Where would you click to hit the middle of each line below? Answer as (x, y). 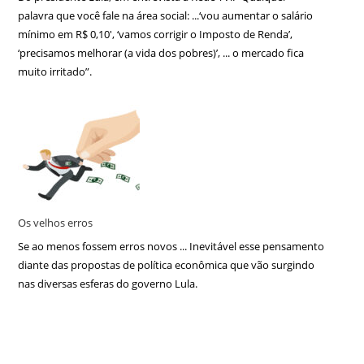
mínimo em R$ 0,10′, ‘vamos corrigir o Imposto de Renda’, (156, 34)
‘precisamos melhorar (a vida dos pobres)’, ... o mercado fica (161, 52)
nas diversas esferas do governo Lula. (108, 284)
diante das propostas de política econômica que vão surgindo (167, 265)
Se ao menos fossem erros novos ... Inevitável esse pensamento (171, 247)
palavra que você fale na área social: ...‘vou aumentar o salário (166, 15)
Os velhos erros (56, 222)
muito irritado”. (55, 71)
